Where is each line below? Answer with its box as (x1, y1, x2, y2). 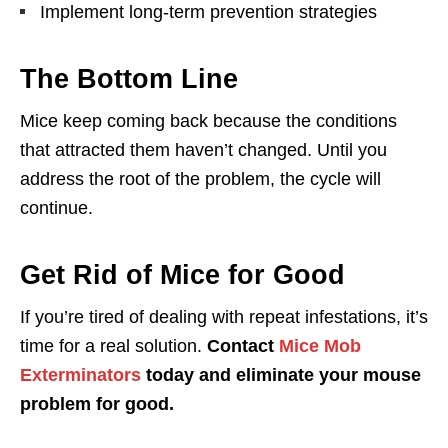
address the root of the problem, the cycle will (20, 169, 381, 189)
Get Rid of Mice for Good (20, 260, 345, 290)
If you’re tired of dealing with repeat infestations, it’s (20, 307, 428, 327)
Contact (207, 336, 279, 356)
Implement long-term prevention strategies (40, 2, 377, 22)
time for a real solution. (20, 336, 207, 356)
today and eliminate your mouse (141, 365, 421, 385)
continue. (20, 198, 93, 218)
